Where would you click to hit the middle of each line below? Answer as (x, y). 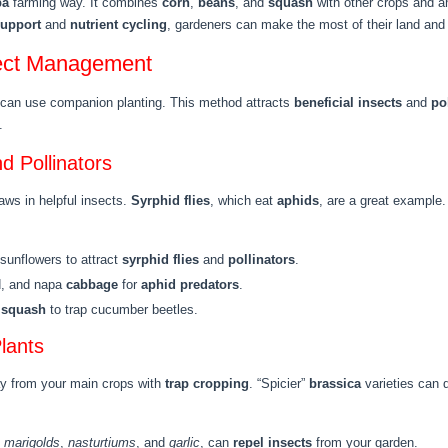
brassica (335, 383)
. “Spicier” (279, 383)
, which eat (243, 200)
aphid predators (190, 284)
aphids (298, 200)
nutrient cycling (118, 24)
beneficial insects (348, 102)
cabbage (92, 284)
